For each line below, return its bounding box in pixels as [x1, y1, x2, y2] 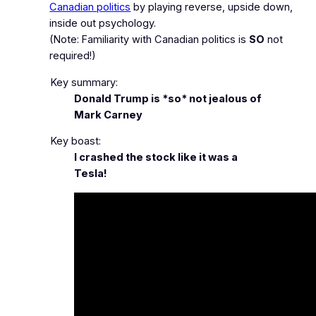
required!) [49, 49, 97, 63]
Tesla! [74, 167, 108, 181]
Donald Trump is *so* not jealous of [74, 92, 262, 105]
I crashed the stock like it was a [74, 151, 238, 164]
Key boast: [50, 135, 101, 148]
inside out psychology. [49, 17, 157, 30]
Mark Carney [74, 108, 143, 121]
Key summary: [50, 75, 118, 89]
